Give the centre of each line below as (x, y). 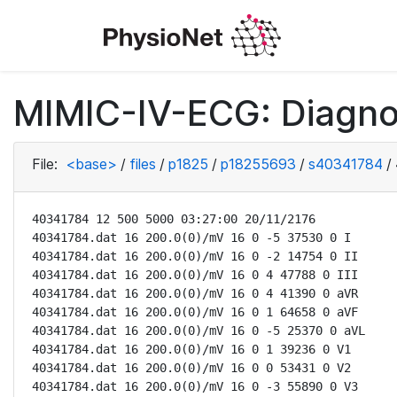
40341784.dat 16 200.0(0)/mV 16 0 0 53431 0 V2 (191, 368)
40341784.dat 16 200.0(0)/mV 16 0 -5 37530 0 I (191, 237)
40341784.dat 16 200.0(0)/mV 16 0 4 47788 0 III (195, 275)
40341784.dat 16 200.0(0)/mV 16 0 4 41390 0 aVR (195, 293)
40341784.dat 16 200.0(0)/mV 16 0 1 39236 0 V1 (191, 349)
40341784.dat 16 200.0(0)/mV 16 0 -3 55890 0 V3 (195, 386)
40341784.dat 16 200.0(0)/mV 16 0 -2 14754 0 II (195, 256)
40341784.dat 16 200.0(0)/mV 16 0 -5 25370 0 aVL (198, 331)
